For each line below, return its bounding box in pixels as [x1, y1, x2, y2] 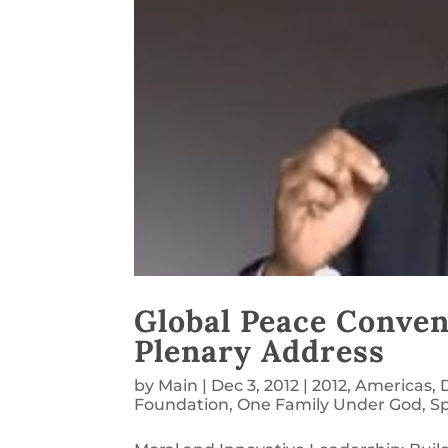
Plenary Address [134, 331, 386, 371]
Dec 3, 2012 [211, 376, 300, 396]
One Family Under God [237, 395, 423, 415]
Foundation [134, 395, 230, 415]
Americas [355, 376, 433, 396]
